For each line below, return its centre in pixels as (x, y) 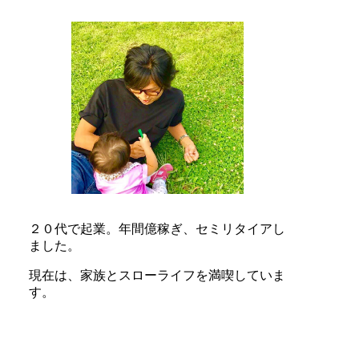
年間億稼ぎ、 (157, 229)
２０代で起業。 (74, 229)
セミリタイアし (240, 229)
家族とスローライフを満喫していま (183, 275)
